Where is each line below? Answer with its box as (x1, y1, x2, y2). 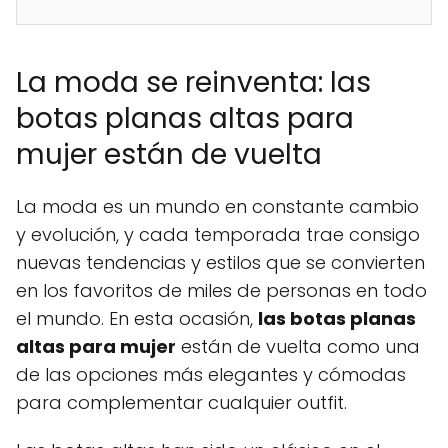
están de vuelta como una (176, 334, 420, 360)
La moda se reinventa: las (16, 63, 371, 103)
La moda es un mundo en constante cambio (16, 194, 419, 220)
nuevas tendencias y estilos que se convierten (16, 250, 425, 276)
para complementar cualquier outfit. (16, 390, 347, 416)
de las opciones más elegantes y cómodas (16, 362, 406, 388)
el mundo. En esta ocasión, (16, 306, 258, 332)
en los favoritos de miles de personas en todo (16, 278, 427, 304)
